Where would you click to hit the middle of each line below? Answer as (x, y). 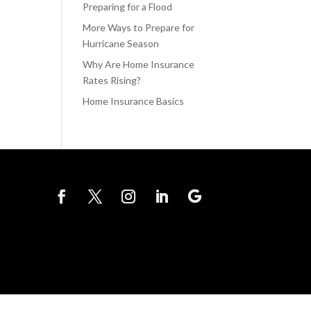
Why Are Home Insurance (139, 64)
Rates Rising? (113, 80)
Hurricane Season (122, 43)
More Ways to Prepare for (139, 27)
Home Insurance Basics (134, 101)
